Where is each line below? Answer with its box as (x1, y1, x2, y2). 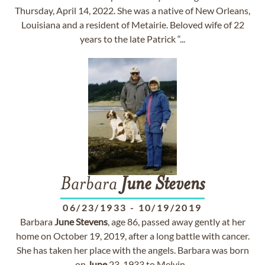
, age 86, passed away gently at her (107, 216, 245, 227)
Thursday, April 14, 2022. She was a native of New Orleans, (15, 5, 250, 16)
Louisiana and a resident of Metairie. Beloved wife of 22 (21, 19, 244, 30)
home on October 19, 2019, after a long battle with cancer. (15, 230, 250, 241)
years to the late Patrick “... (80, 33, 185, 44)
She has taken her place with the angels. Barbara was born (16, 244, 249, 256)
